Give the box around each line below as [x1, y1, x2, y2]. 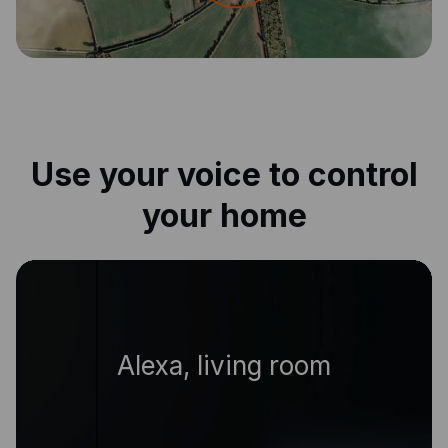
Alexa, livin [159, 350, 289, 382]
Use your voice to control [30, 155, 418, 195]
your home [141, 196, 307, 236]
